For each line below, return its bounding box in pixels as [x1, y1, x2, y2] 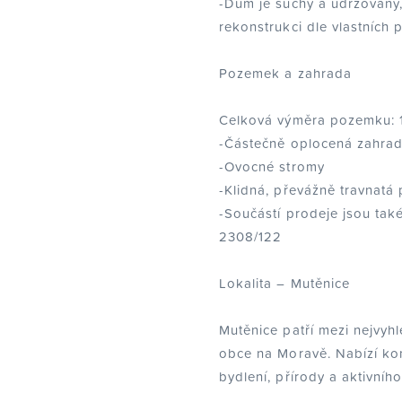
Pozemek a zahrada [219, 62, 352, 83]
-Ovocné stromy [219, 155, 325, 177]
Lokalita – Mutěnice [219, 272, 350, 293]
